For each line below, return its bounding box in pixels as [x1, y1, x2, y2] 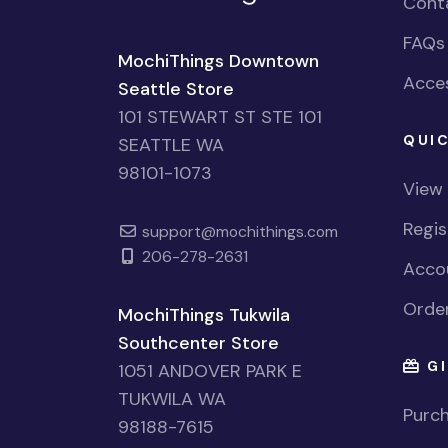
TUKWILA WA [118, 386, 226, 411]
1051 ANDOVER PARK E [118, 358, 302, 383]
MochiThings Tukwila [118, 302, 290, 327]
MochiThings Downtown [118, 48, 319, 73]
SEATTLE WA [118, 132, 224, 157]
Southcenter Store [118, 330, 279, 355]
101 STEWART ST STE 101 [118, 104, 322, 129]
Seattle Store [118, 76, 234, 101]
